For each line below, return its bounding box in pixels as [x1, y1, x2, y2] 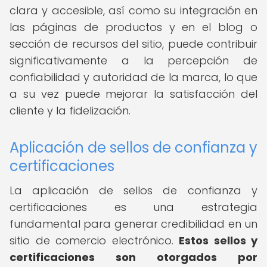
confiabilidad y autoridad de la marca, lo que [10, 70, 257, 85]
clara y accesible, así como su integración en [10, 3, 257, 18]
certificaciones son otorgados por [10, 250, 257, 265]
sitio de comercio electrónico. [10, 233, 179, 248]
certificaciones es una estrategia [10, 200, 257, 215]
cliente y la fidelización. [10, 103, 131, 118]
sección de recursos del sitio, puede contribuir [10, 36, 257, 51]
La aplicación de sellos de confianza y [10, 183, 257, 198]
